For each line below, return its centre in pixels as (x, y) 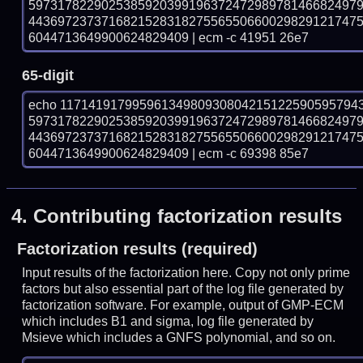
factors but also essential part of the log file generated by (183, 289)
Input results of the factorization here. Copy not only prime (186, 273)
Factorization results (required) (137, 249)
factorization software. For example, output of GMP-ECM (183, 305)
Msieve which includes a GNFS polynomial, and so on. (179, 338)
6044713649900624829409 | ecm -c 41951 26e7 (169, 37)
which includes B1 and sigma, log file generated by (168, 322)
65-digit (48, 75)
